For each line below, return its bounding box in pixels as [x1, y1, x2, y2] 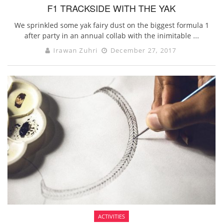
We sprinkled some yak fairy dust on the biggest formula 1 [14, 20, 209, 30]
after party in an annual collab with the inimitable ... [24, 31, 199, 41]
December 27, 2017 [108, 46, 177, 55]
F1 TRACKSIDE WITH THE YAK [47, 1, 176, 15]
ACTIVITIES [98, 212, 125, 220]
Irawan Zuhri [53, 46, 98, 55]
